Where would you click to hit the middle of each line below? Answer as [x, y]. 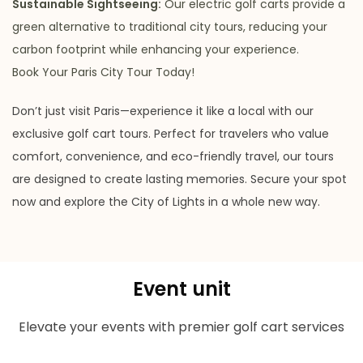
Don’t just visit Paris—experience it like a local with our [163, 111]
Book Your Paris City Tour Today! [103, 73]
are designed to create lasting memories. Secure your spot [179, 179]
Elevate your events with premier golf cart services [181, 327]
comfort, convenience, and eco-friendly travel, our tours [173, 157]
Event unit [181, 289]
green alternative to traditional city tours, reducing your [170, 27]
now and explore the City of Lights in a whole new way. [166, 202]
